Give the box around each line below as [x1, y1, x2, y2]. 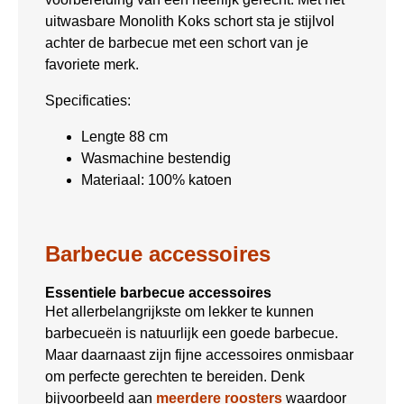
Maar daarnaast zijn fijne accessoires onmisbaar [45, 347, 353, 363]
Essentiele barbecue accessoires [45, 285, 271, 301]
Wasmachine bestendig [81, 151, 231, 167]
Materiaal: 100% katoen [81, 172, 232, 188]
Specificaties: [45, 93, 131, 109]
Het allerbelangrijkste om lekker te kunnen [45, 304, 314, 320]
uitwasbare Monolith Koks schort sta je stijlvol [45, 14, 335, 30]
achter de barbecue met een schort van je [45, 35, 308, 51]
